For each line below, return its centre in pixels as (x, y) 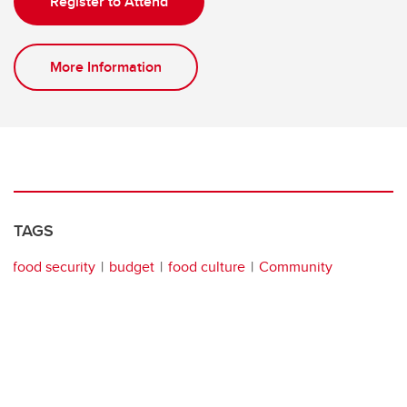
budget (132, 267)
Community (296, 267)
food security (54, 267)
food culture (207, 267)
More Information (106, 67)
